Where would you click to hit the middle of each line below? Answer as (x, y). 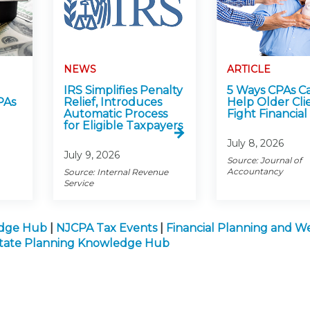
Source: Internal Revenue (116, 172)
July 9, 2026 (91, 155)
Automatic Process (115, 114)
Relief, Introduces (112, 102)
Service (78, 183)
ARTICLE (248, 70)
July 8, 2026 (255, 144)
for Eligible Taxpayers (123, 126)
